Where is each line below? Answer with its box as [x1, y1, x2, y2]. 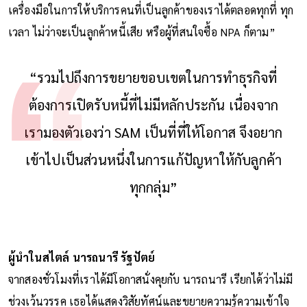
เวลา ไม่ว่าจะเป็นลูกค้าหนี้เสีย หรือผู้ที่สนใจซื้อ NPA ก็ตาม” [8, 24, 279, 39]
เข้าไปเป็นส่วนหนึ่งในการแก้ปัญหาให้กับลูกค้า [25, 150, 282, 169]
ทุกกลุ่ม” [129, 177, 178, 196]
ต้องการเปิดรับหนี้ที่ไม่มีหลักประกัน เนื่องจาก [28, 95, 279, 114]
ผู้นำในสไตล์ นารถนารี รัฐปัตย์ [8, 249, 156, 265]
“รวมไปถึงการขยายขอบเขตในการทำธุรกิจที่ [29, 68, 278, 86]
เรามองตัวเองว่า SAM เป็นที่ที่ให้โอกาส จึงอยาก [24, 123, 283, 141]
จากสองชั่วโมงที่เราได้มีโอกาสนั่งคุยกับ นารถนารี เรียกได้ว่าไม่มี [8, 271, 293, 286]
